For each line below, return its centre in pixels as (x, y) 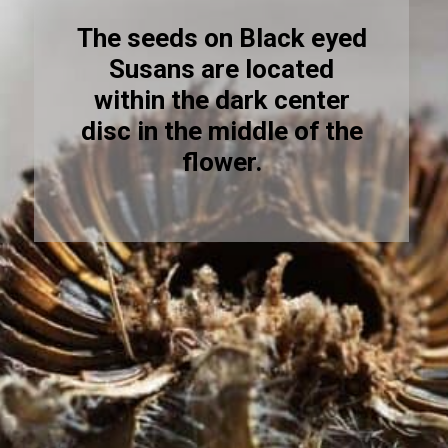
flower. (221, 162)
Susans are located (222, 69)
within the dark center (221, 100)
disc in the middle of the (221, 131)
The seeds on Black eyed (221, 38)
